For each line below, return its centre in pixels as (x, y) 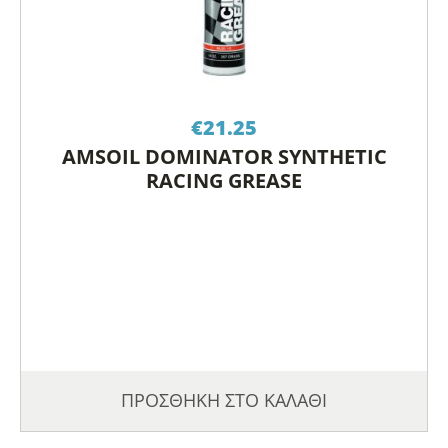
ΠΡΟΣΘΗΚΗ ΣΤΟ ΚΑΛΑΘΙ (224, 400)
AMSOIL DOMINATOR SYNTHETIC (224, 156)
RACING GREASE (224, 180)
